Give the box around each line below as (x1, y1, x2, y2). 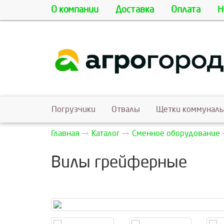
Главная (51, 129, 79, 138)
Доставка (115, 5, 154, 14)
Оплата (171, 5, 200, 14)
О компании (51, 5, 98, 14)
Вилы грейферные (51, 154, 187, 171)
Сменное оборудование (132, 129, 220, 138)
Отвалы (111, 105, 140, 114)
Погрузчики (51, 105, 95, 114)
